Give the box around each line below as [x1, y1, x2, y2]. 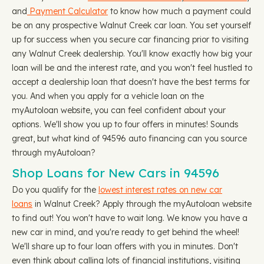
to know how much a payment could [108, 6, 251, 16]
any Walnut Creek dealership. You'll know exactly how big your [12, 48, 252, 59]
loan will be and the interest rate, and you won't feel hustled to [12, 62, 252, 73]
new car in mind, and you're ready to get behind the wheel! [12, 227, 239, 237]
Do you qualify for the [12, 184, 98, 195]
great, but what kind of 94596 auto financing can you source [12, 133, 247, 144]
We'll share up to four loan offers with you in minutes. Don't [12, 241, 238, 252]
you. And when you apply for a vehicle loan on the [12, 91, 204, 101]
